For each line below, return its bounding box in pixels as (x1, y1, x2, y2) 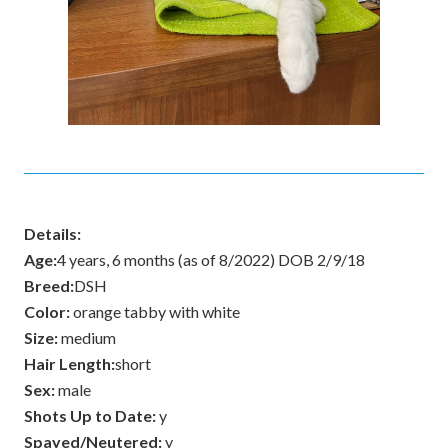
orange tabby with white (70, 302, 240, 321)
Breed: (24, 276, 74, 295)
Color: (24, 302, 70, 321)
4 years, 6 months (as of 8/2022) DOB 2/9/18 (57, 250, 365, 269)
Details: (24, 224, 81, 243)
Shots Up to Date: (24, 406, 156, 425)
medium (58, 328, 116, 347)
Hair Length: (24, 354, 115, 373)
